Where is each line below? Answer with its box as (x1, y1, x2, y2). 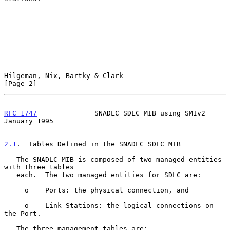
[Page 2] (4, 79, 37, 87)
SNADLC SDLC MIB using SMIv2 (37, 109, 205, 117)
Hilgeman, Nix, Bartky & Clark (4, 71, 123, 80)
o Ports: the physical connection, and (4, 186, 25, 194)
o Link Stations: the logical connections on (4, 201, 25, 209)
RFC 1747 (4, 109, 37, 117)
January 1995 (4, 117, 53, 125)
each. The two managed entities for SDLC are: (4, 170, 16, 179)
